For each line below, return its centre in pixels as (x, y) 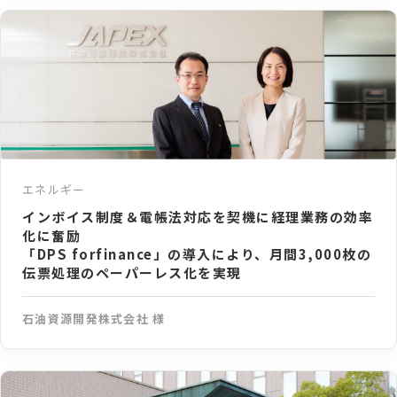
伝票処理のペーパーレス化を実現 (132, 272)
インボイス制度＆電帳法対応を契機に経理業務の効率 (198, 216)
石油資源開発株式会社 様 (94, 318)
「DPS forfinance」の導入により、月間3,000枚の (197, 253)
